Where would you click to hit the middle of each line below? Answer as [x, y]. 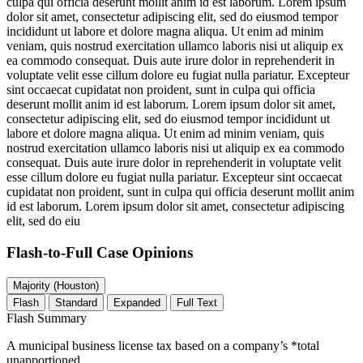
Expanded [137, 302]
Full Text [197, 302]
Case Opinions [145, 252]
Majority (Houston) [76, 285]
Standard [76, 302]
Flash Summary [47, 318]
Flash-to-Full [51, 252]
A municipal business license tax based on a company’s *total [163, 345]
